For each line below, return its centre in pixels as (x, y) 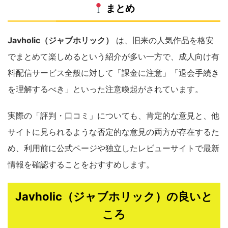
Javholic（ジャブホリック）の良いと (114, 196)
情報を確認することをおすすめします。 (81, 164)
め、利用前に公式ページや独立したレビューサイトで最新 (113, 148)
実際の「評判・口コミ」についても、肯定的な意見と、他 (113, 116)
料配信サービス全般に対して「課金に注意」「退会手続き (113, 73)
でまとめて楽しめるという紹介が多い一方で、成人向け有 (113, 56)
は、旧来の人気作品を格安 (164, 40)
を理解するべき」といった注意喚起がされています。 (105, 89)
